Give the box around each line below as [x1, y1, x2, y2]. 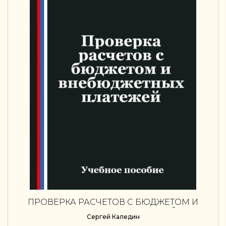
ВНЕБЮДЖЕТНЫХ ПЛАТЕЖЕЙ [49, 207, 177, 216]
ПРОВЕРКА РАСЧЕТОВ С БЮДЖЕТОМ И [28, 197, 198, 207]
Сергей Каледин [86, 213, 140, 220]
